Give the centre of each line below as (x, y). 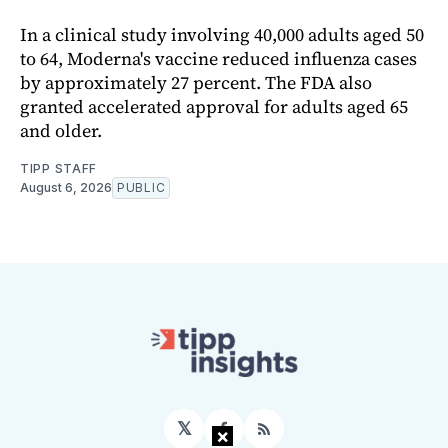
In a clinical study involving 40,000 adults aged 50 (222, 35)
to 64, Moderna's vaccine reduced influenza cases (218, 59)
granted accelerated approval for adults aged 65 (214, 107)
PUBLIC (141, 188)
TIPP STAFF (58, 169)
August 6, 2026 (66, 188)
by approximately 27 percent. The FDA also (196, 83)
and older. (61, 131)
